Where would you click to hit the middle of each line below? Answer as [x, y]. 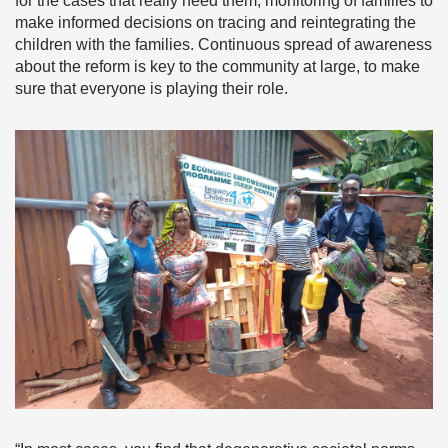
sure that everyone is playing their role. [151, 89]
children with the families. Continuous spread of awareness [223, 45]
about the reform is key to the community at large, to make [217, 67]
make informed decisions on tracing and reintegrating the [215, 23]
